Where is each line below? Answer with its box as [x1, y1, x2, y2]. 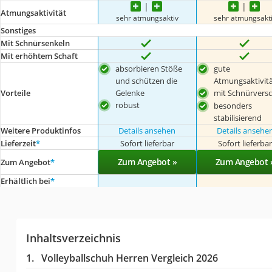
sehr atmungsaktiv [115, 13, 178, 22]
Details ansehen [118, 124, 176, 136]
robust [115, 100, 140, 110]
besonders [213, 100, 252, 111]
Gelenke [115, 87, 145, 98]
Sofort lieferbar [120, 137, 174, 149]
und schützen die [115, 75, 178, 86]
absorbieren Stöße [115, 63, 183, 74]
